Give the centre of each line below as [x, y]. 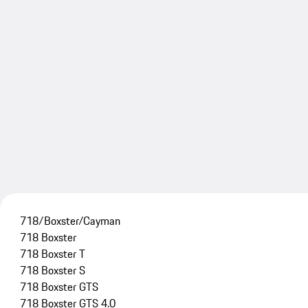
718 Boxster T [52, 254]
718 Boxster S [52, 271]
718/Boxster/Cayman [70, 221]
